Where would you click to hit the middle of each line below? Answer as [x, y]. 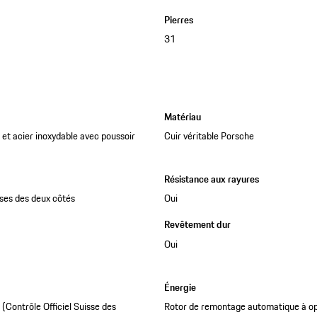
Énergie [180, 287]
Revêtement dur [197, 225]
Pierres [178, 19]
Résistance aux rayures [211, 179]
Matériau [182, 116]
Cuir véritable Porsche [209, 136]
